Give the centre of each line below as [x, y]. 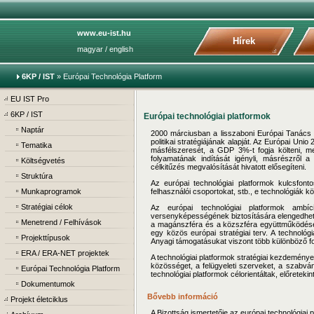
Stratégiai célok [47, 207]
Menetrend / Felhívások [61, 222]
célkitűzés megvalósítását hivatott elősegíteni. [228, 167]
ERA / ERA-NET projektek [65, 253]
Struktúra [37, 176]
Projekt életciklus [39, 299]
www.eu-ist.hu [104, 33]
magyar [90, 49]
